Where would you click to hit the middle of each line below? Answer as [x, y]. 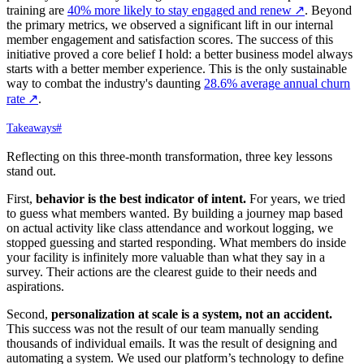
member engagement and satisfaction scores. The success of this [170, 39]
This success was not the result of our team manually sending [162, 328]
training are [37, 10]
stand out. [31, 171]
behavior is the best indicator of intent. [141, 198]
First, [21, 198]
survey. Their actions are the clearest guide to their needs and [162, 271]
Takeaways [31, 128]
